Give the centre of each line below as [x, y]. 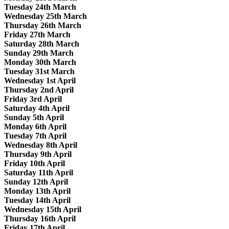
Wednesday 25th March [45, 16]
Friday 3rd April [33, 99]
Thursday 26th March [43, 25]
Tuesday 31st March [39, 71]
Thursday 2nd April [39, 89]
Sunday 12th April [36, 181]
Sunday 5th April [34, 117]
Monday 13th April [37, 191]
